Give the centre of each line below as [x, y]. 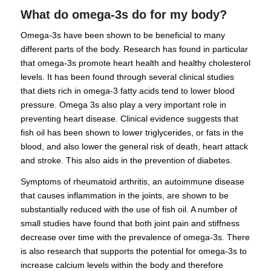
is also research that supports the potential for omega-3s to [133, 251]
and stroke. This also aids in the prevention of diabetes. [126, 160]
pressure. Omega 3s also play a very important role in [123, 104]
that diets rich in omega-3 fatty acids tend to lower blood [127, 90]
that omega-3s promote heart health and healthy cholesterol [135, 63]
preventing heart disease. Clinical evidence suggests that [129, 118]
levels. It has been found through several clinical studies [127, 77]
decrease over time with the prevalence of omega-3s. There [135, 237]
